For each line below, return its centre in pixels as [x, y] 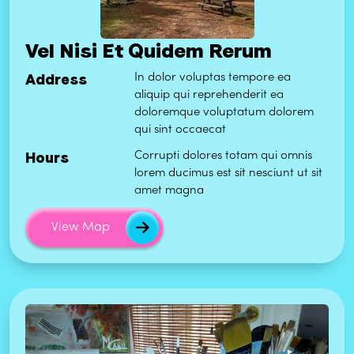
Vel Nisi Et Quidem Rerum [149, 51]
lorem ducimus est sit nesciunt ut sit [229, 173]
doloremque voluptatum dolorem [224, 113]
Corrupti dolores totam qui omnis [224, 156]
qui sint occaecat [181, 130]
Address [56, 80]
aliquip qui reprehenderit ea [209, 95]
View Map [81, 228]
